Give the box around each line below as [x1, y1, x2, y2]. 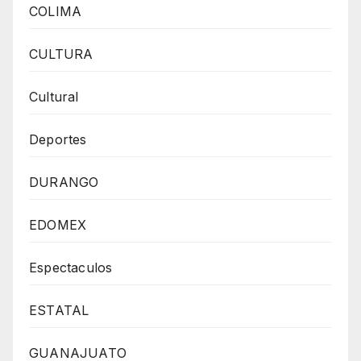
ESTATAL [29, 302, 89, 319]
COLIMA [29, 3, 82, 20]
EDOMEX [29, 217, 87, 234]
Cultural [29, 89, 79, 106]
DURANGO [29, 174, 99, 191]
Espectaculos [29, 259, 113, 276]
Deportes [29, 131, 87, 148]
